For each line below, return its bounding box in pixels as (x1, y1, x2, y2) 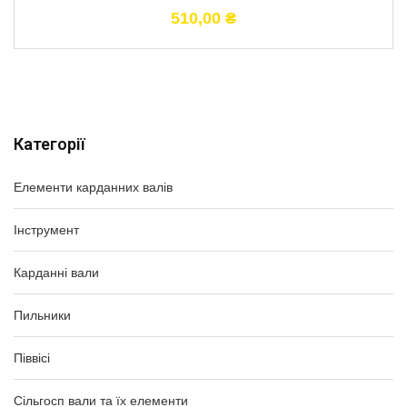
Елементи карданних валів (14, 180, 173, 194)
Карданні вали (14, 265, 99, 280)
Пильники (14, 308, 71, 323)
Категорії (14, 134, 85, 154)
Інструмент (14, 223, 79, 237)
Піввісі (14, 351, 50, 365)
